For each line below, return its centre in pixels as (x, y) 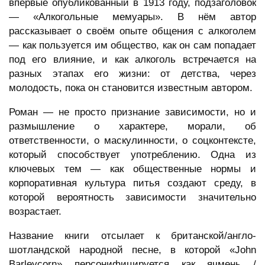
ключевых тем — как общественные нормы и (132, 169)
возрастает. (35, 212)
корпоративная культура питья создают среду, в (132, 183)
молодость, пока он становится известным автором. (131, 88)
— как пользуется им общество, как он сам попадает (132, 46)
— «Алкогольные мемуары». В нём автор (132, 17)
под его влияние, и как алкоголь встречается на (132, 60)
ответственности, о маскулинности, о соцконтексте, (132, 141)
